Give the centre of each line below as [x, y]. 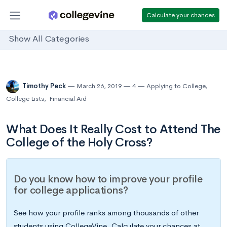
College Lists [25, 99]
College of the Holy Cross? [79, 142]
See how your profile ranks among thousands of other [106, 213]
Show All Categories [49, 39]
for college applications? [71, 191]
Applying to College [176, 86]
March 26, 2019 [99, 86]
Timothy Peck [45, 86]
